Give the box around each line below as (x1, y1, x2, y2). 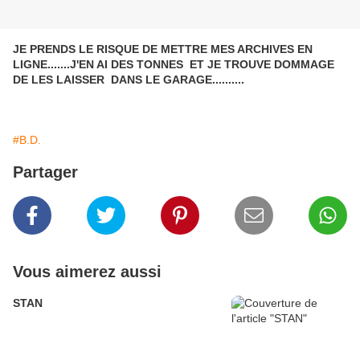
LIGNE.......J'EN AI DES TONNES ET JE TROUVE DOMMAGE (13, 58, 334, 72)
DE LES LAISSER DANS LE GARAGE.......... (13, 73, 244, 87)
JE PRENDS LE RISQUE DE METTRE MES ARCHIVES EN (13, 43, 313, 56)
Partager (13, 163, 78, 182)
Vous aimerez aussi (13, 263, 162, 281)
